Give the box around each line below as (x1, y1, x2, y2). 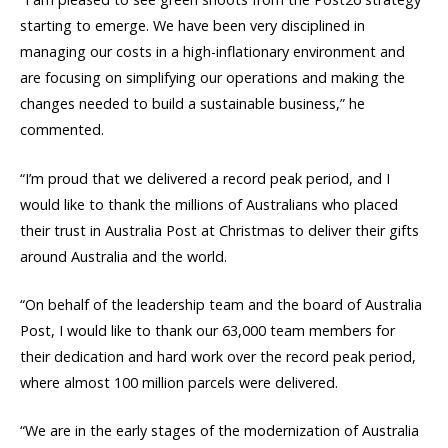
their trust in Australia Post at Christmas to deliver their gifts (20, 220, 419, 240)
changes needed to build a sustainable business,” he (20, 94, 365, 114)
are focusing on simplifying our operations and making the (20, 68, 405, 88)
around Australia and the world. (20, 246, 227, 266)
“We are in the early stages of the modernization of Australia (20, 420, 419, 440)
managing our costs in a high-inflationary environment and (20, 42, 405, 62)
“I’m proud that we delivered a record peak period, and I (20, 168, 390, 188)
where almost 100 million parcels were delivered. (20, 372, 338, 392)
